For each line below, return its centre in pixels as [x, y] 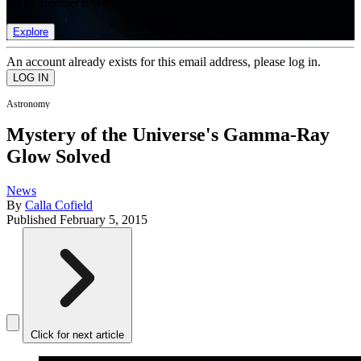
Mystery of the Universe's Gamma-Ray [168, 135]
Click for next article [77, 335]
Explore [31, 31]
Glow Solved [58, 157]
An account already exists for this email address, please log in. [164, 61]
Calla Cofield [59, 205]
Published [33, 220]
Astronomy [28, 104]
